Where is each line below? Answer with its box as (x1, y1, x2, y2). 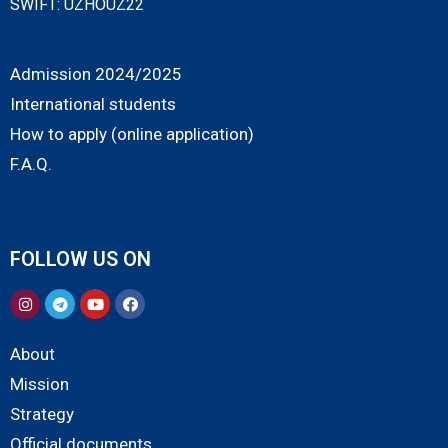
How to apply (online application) (10, 124, 254, 145)
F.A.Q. (10, 154, 52, 175)
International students (10, 94, 176, 115)
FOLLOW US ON (10, 247, 151, 272)
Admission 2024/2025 (10, 64, 182, 85)
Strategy (10, 404, 74, 425)
